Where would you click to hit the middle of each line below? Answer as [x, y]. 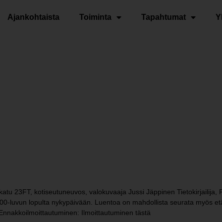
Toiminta [96, 17]
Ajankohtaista [34, 17]
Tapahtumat [164, 17]
